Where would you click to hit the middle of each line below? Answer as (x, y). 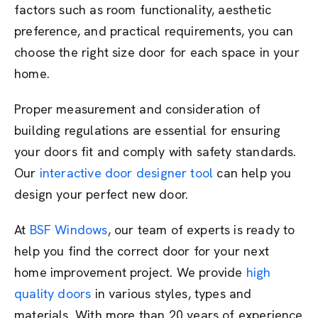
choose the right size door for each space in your (157, 52)
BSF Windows (68, 230)
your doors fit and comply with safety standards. (155, 152)
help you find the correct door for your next (142, 251)
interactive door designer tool (126, 173)
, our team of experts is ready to (201, 230)
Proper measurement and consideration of (138, 109)
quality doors (53, 294)
